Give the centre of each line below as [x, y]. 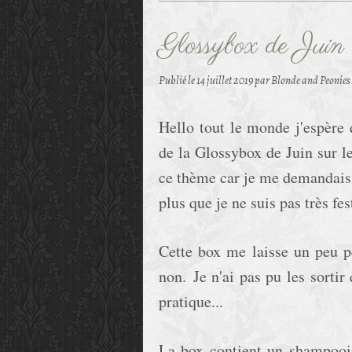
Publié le [178, 80]
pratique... [191, 301]
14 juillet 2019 [225, 80]
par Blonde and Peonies [302, 80]
